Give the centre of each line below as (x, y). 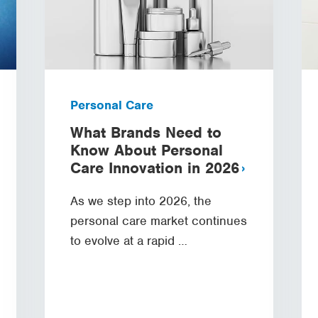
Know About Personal (146, 150)
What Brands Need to (146, 132)
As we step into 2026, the (141, 201)
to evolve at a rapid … (128, 240)
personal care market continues (158, 220)
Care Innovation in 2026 (154, 168)
